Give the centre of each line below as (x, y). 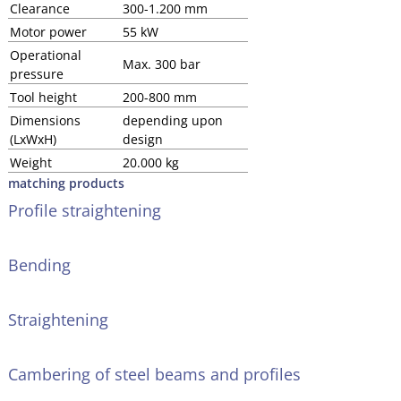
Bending (39, 265)
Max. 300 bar (161, 64)
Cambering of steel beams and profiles (154, 375)
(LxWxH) (33, 139)
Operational (45, 55)
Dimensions (45, 120)
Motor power (48, 31)
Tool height (43, 97)
